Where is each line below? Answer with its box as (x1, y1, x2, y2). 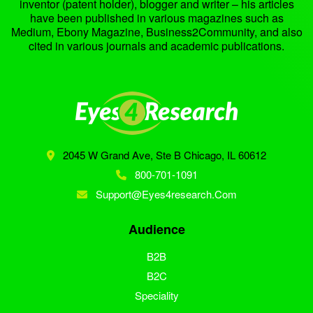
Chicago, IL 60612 (181, 147, 266, 163)
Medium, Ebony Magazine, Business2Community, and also (10, 24, 303, 41)
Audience (128, 220, 185, 239)
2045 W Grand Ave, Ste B (60, 147, 181, 163)
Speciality (134, 288, 179, 303)
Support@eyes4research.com (95, 187, 237, 202)
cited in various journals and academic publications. (29, 38, 284, 54)
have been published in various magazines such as (29, 10, 284, 27)
